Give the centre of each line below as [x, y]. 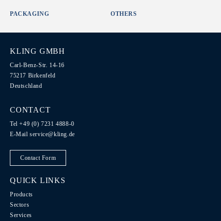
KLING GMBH [37, 51]
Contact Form [38, 158]
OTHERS [124, 14]
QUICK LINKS [38, 180]
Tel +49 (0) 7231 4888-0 [42, 124]
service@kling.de [52, 134]
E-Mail [20, 134]
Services [21, 215]
